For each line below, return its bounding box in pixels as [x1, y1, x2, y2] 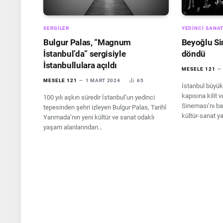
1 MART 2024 [85, 77, 120, 83]
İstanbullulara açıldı [43, 60, 117, 70]
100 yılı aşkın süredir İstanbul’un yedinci [43, 93, 155, 101]
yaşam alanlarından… [43, 123, 103, 131]
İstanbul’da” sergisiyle [43, 48, 126, 59]
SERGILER [43, 25, 70, 31]
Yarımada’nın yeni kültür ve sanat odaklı [43, 113, 154, 121]
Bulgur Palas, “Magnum [43, 37, 131, 47]
